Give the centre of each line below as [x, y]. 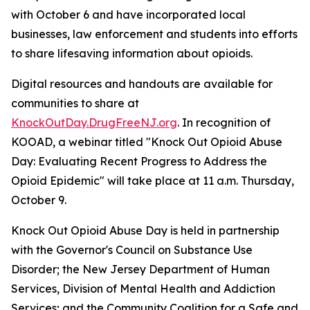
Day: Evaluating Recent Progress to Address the [139, 161]
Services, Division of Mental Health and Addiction [143, 289]
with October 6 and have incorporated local [128, 15]
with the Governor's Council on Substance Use [132, 250]
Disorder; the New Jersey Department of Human [140, 269]
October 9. [39, 200]
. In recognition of [224, 122]
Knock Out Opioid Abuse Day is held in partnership [145, 230]
